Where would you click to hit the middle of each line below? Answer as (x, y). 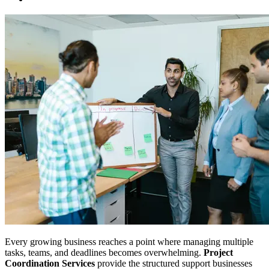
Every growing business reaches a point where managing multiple (129, 241)
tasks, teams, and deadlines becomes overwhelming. (104, 252)
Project (218, 252)
